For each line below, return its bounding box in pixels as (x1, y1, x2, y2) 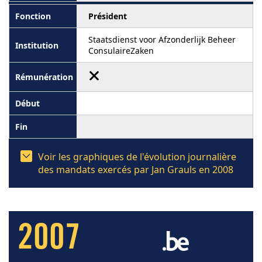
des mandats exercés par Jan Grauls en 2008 (38, 163, 233, 176)
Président (88, 11, 127, 22)
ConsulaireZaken (88, 45, 154, 56)
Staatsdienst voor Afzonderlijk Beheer (88, 34, 236, 45)
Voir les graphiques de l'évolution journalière (38, 150, 236, 163)
